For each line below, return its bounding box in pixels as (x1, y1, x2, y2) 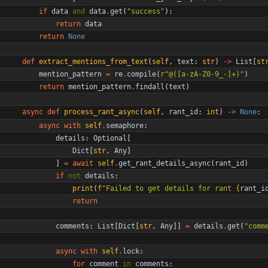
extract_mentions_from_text (39, 57, 148, 66)
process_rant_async (64, 107, 139, 116)
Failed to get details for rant (106, 184, 236, 193)
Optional (93, 133, 127, 142)
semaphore (106, 121, 144, 130)
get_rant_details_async (118, 159, 211, 167)
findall (135, 82, 165, 91)
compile (127, 69, 156, 78)
